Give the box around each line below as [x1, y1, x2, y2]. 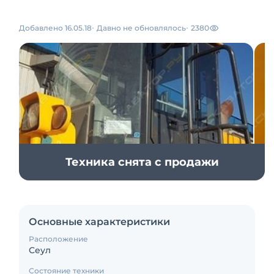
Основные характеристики [29, 216, 170, 228]
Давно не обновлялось [97, 23, 186, 32]
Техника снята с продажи [65, 155, 219, 169]
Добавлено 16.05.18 [19, 23, 92, 32]
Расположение [29, 234, 88, 243]
